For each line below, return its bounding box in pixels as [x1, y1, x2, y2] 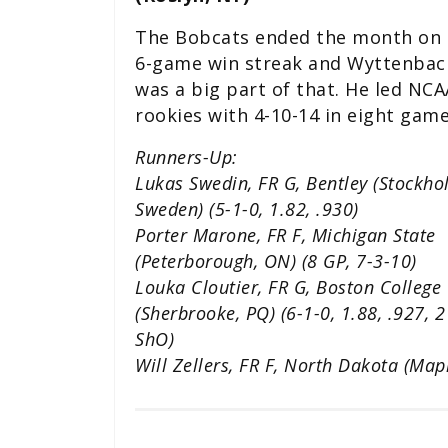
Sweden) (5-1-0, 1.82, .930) [135, 196, 359, 221]
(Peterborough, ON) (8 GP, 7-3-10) [135, 248, 417, 273]
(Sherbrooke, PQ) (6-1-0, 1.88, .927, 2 [135, 300, 445, 325]
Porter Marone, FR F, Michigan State [135, 222, 436, 247]
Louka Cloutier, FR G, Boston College [135, 274, 441, 299]
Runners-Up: [135, 144, 238, 169]
